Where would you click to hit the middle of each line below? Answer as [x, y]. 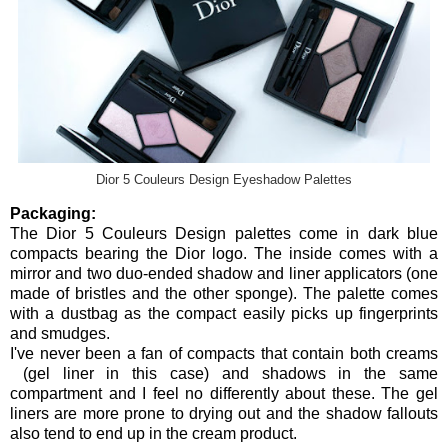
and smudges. [60, 333]
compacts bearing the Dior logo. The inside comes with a [224, 253]
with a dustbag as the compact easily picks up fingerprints [224, 313]
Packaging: [53, 213]
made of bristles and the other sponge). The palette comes [224, 293]
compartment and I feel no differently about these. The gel [224, 393]
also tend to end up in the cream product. [153, 433]
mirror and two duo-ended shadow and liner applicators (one [224, 273]
